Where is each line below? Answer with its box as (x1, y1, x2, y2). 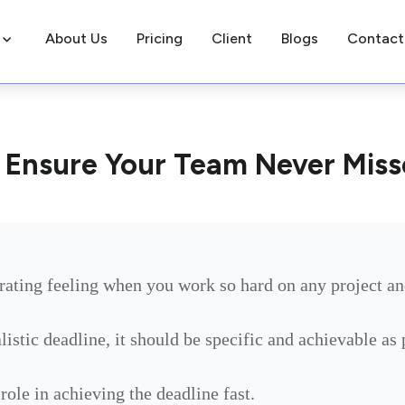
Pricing (136, 30, 183, 47)
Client (211, 30, 252, 47)
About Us (44, 30, 108, 47)
